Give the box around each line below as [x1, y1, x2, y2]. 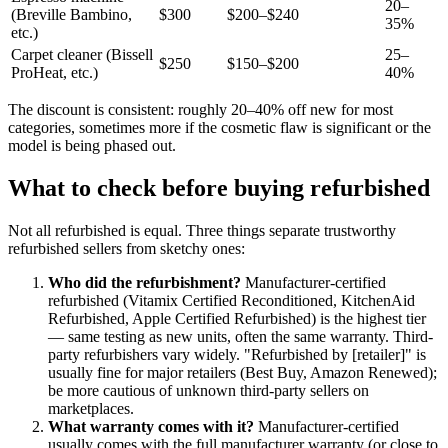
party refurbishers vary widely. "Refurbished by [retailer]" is [48, 345, 426, 363]
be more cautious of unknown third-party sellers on [48, 381, 369, 399]
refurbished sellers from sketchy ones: [8, 239, 245, 257]
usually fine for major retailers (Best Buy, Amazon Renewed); [48, 363, 437, 381]
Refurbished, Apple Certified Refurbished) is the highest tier [48, 309, 426, 327]
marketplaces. [48, 399, 134, 417]
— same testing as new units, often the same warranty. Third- [48, 327, 433, 345]
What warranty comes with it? [48, 417, 254, 435]
